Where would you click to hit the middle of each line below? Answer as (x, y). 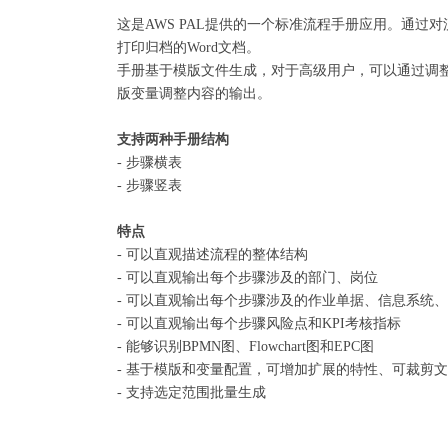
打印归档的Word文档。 (188, 48)
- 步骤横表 (149, 163)
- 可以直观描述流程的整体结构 (212, 255)
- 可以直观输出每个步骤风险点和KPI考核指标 (259, 324)
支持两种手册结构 (173, 140)
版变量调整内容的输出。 (194, 94)
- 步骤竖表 (149, 186)
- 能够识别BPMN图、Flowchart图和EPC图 (245, 347)
